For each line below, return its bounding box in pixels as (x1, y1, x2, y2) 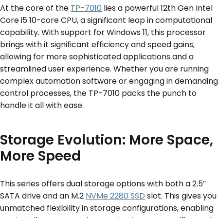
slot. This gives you (145, 190, 217, 202)
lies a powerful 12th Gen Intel (102, 2, 213, 14)
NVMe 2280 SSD (86, 190, 145, 202)
